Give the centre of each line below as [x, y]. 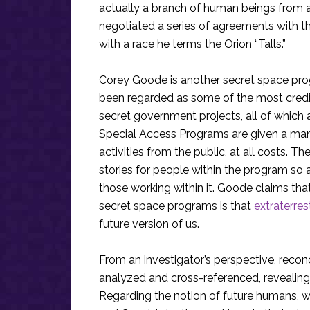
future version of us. [149, 224]
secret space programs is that [176, 206]
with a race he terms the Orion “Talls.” [192, 44]
